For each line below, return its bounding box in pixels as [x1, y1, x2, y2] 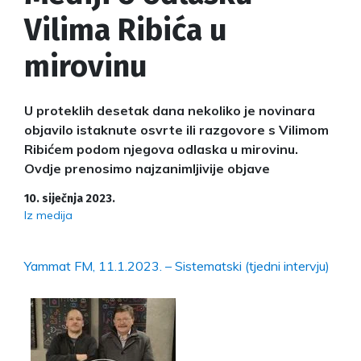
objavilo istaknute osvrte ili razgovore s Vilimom [24, 121, 329, 138]
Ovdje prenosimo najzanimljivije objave [24, 160, 270, 176]
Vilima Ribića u [24, 10, 227, 48]
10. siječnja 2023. [24, 191, 115, 205]
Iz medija [24, 207, 73, 222]
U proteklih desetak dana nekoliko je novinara [24, 102, 315, 118]
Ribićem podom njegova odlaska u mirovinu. [24, 140, 298, 157]
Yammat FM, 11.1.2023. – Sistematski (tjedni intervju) [24, 257, 330, 274]
